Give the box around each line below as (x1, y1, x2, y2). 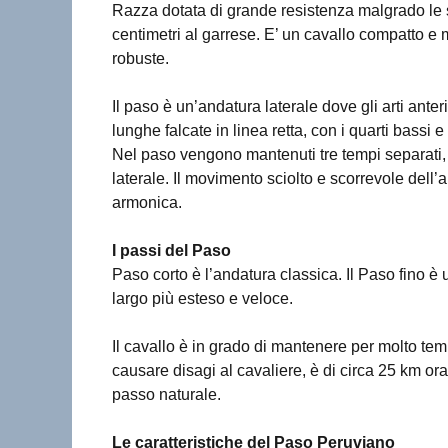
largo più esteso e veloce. (112, 289, 293, 307)
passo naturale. (112, 385, 221, 403)
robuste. (112, 49, 169, 67)
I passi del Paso (112, 241, 231, 259)
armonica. (112, 193, 182, 211)
